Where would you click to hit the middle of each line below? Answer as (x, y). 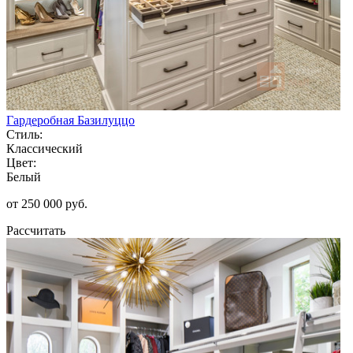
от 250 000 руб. (47, 203)
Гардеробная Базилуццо (71, 120)
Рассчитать (36, 230)
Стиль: (24, 134)
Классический (45, 148)
